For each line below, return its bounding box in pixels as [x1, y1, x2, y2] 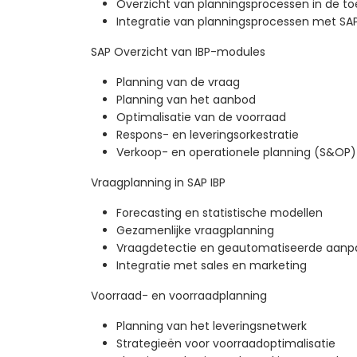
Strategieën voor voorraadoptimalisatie [116, 335, 335, 352]
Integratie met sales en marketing [116, 257, 307, 274]
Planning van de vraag [116, 74, 240, 91]
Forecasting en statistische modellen [116, 205, 323, 222]
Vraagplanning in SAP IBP [91, 175, 226, 191]
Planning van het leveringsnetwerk [116, 318, 307, 335]
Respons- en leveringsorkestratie [116, 127, 299, 143]
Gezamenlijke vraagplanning [116, 222, 274, 239]
